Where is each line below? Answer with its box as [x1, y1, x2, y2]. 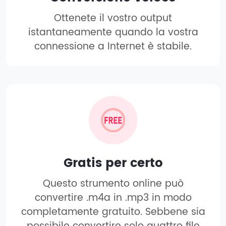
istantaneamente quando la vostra [28, 24, 198, 40]
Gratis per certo [63, 153, 163, 174]
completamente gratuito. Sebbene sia [21, 204, 205, 220]
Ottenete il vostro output [54, 10, 172, 26]
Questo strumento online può [42, 176, 184, 192]
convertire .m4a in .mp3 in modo [34, 190, 192, 206]
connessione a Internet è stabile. [34, 38, 192, 54]
